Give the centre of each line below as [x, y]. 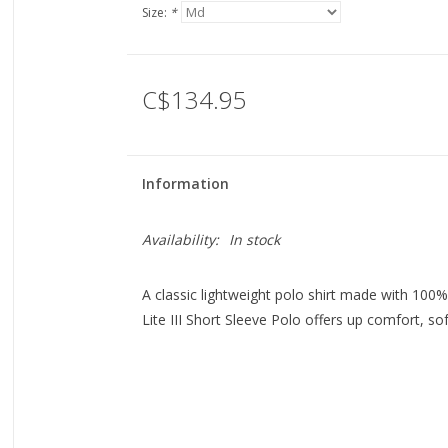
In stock [254, 239]
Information [185, 183]
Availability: [180, 239]
